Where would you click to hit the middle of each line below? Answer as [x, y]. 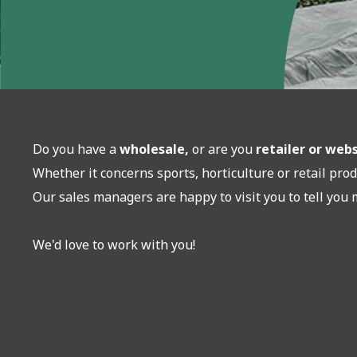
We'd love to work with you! [114, 245]
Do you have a [76, 149]
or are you [222, 149]
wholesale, [156, 149]
